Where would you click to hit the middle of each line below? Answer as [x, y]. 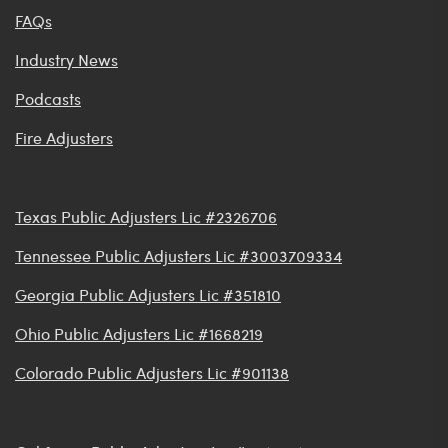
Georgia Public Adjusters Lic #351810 [148, 294]
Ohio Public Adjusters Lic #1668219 [139, 333]
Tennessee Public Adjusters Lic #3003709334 [178, 255]
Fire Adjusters [64, 137]
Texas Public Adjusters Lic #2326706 [146, 216]
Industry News [66, 59]
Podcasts [48, 98]
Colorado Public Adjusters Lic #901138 [152, 372]
